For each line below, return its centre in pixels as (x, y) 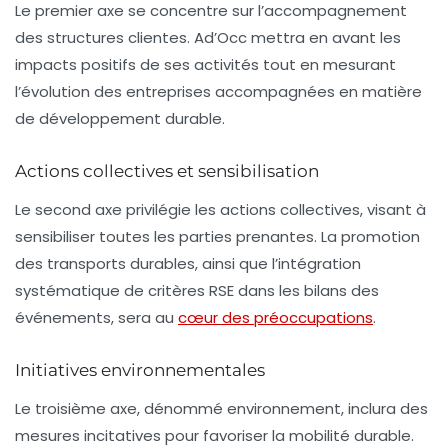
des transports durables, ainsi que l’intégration (188, 263)
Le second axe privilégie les (117, 209)
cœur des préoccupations (275, 317)
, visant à (393, 209)
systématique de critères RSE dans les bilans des (197, 290)
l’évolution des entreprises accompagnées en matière (218, 91)
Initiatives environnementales (140, 369)
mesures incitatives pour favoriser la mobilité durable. (214, 435)
